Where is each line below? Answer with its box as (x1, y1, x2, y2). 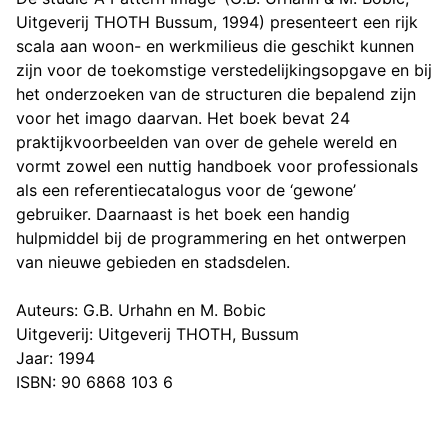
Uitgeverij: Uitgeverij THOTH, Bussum (16, 324, 299, 345)
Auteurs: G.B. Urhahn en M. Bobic (16, 300, 266, 321)
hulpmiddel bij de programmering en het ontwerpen (16, 228, 406, 249)
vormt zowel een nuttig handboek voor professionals (16, 156, 418, 177)
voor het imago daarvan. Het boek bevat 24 (16, 108, 350, 129)
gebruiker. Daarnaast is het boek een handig (16, 204, 350, 225)
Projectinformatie (15, 391, 263, 428)
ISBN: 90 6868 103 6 (16, 372, 173, 393)
